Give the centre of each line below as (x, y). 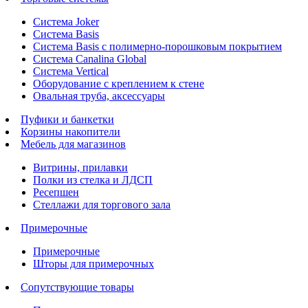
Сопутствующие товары (77, 287)
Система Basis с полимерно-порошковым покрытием (157, 46)
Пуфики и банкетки (67, 119)
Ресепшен (56, 192)
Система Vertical (71, 71)
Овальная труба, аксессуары (99, 96)
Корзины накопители (70, 131)
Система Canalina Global (90, 58)
